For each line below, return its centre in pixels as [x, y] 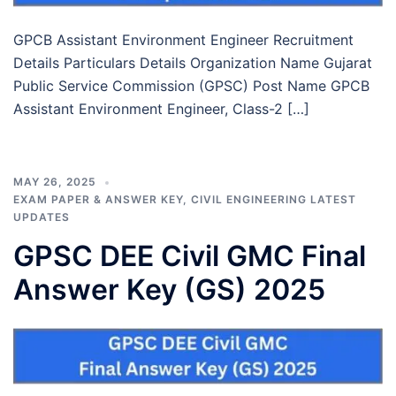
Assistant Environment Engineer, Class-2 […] [161, 109]
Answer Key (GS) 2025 [169, 290]
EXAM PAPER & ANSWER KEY [98, 200]
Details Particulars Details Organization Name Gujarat [193, 63]
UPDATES [42, 217]
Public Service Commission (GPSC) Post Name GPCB [191, 86]
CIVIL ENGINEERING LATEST [274, 200]
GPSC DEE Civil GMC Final [190, 256]
